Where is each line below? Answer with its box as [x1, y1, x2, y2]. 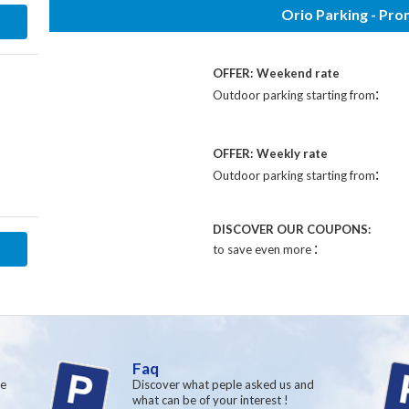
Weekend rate [256, 66, 340, 80]
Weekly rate [256, 146, 328, 161]
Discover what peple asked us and [132, 377, 314, 392]
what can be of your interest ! [132, 393, 288, 407]
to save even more [212, 242, 314, 257]
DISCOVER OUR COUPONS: [212, 222, 371, 236]
